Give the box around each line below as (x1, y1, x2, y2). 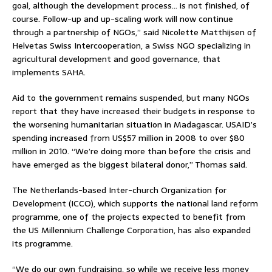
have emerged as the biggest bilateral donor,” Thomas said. (12, 157, 247, 171)
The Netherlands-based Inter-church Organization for (12, 183, 226, 197)
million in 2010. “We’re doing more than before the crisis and (12, 144, 251, 158)
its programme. (12, 236, 73, 250)
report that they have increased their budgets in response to (12, 104, 255, 118)
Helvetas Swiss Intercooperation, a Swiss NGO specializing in (12, 38, 251, 52)
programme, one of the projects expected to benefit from (12, 209, 245, 223)
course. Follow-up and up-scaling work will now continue (12, 12, 233, 25)
